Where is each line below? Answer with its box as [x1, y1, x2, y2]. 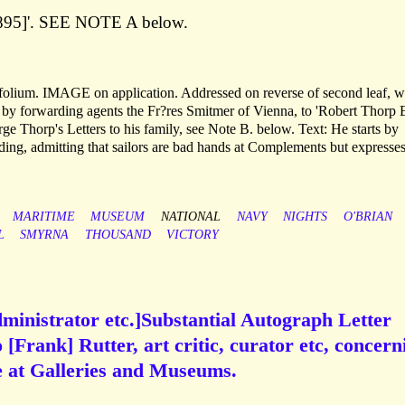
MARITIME [12, 210, 75, 224]
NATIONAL [160, 210, 221, 224]
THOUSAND [84, 228, 151, 242]
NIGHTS [283, 210, 328, 224]
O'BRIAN [343, 210, 392, 224]
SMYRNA [20, 228, 70, 242]
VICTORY [166, 228, 220, 242]
